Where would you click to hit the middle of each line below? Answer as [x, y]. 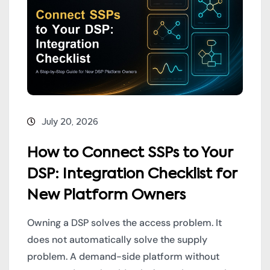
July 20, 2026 [70, 122]
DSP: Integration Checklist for [132, 174]
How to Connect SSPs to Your [130, 153]
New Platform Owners [106, 196]
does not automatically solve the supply [117, 240]
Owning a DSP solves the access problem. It [124, 223]
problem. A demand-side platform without [123, 257]
